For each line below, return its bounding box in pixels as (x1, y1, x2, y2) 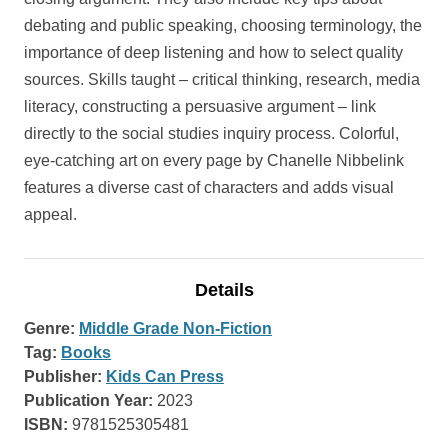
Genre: (24, 320, 75, 337)
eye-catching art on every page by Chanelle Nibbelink (24, 152, 404, 169)
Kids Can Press (106, 368, 224, 385)
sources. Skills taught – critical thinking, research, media (24, 71, 420, 88)
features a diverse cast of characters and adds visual (24, 179, 394, 196)
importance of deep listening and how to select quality (24, 44, 403, 61)
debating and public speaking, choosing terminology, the (24, 17, 422, 34)
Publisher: (24, 368, 102, 385)
